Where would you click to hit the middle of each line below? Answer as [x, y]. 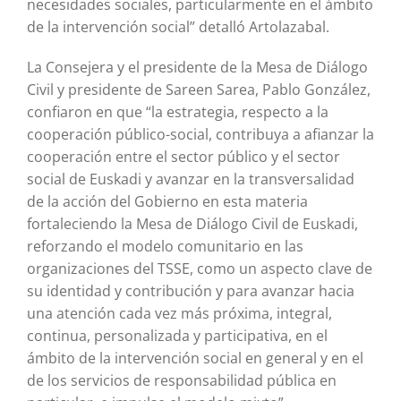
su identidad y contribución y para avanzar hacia [190, 291]
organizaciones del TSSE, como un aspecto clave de [199, 269]
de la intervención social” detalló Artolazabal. [178, 27]
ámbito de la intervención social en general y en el [195, 358]
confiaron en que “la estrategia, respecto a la [177, 112]
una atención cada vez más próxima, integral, [179, 314]
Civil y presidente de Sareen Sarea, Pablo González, [198, 90]
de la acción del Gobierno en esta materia [167, 202]
